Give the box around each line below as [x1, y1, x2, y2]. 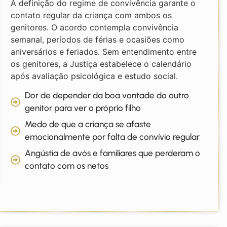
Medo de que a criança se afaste [25, 119, 152, 130]
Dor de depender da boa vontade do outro [25, 90, 190, 101]
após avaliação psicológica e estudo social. [10, 70, 178, 81]
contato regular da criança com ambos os [10, 10, 172, 20]
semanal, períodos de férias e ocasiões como [10, 34, 184, 45]
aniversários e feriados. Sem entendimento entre [10, 46, 197, 57]
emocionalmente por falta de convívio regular [25, 132, 200, 142]
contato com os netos [25, 161, 109, 171]
